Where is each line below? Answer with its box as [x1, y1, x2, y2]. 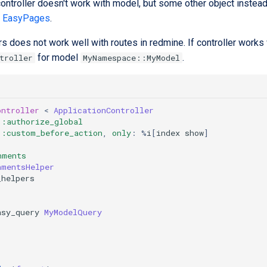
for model [35, 52, 80, 63]
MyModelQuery [44, 206, 102, 218]
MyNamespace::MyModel [83, 52, 180, 63]
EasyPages [2, 13, 50, 24]
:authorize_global [1, 116, 83, 127]
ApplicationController [54, 104, 154, 116]
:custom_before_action [1, 127, 103, 138]
